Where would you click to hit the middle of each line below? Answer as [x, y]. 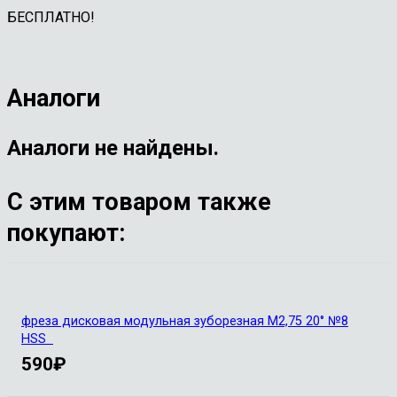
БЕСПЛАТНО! [51, 18]
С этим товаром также [139, 202]
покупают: [66, 233]
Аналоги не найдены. [113, 148]
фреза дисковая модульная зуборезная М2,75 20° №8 [185, 321]
